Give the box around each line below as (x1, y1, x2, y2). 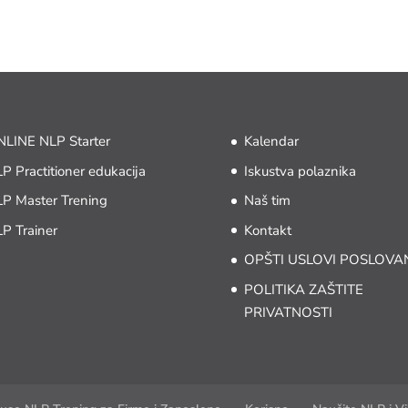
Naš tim (243, 191, 291, 210)
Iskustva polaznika (243, 161, 356, 180)
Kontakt (243, 220, 291, 240)
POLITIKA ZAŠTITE (243, 280, 363, 299)
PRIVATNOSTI (243, 302, 332, 321)
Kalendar (243, 132, 299, 151)
